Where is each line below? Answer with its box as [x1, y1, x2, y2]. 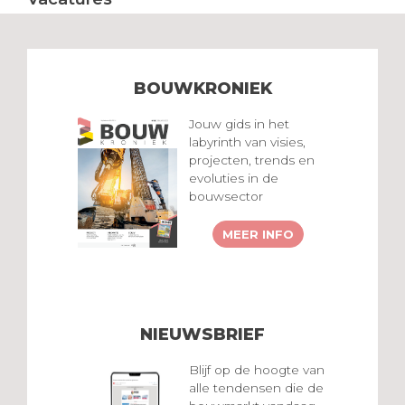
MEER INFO [222, 226, 294, 241]
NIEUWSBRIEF [140, 323, 265, 344]
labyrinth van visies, [189, 135, 306, 150]
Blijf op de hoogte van [189, 363, 325, 378]
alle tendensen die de [189, 381, 324, 396]
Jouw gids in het [189, 117, 289, 132]
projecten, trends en [189, 153, 315, 168]
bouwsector [189, 189, 263, 204]
